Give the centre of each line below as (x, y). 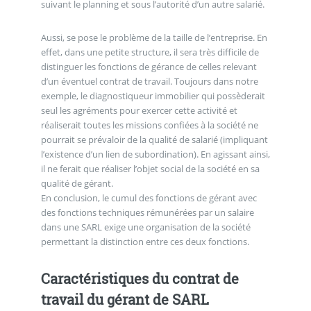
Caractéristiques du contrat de (140, 278)
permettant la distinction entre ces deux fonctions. (145, 241)
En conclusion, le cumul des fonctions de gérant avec (149, 197)
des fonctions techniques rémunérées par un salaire (147, 212)
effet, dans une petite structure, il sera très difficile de (150, 52)
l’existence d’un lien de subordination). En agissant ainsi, (155, 154)
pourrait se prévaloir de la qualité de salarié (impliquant (154, 139)
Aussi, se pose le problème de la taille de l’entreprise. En (154, 37)
